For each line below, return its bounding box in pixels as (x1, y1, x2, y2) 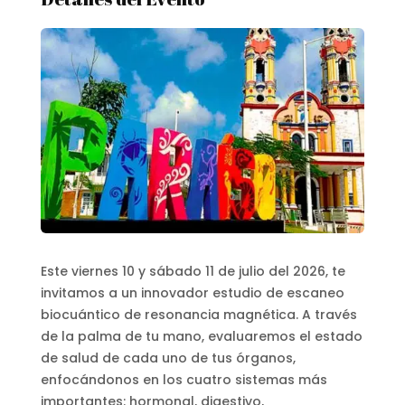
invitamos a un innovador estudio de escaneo (40, 283, 344, 302)
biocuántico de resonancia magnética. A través (40, 305, 357, 324)
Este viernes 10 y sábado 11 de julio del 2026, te (40, 261, 345, 280)
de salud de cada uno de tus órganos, (40, 348, 296, 367)
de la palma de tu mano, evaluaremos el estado (40, 326, 363, 345)
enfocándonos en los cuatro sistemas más (40, 370, 327, 389)
